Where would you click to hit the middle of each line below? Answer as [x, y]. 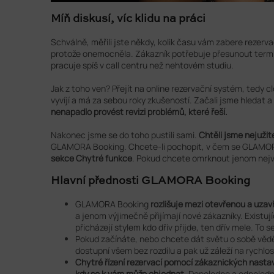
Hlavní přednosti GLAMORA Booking [150, 181]
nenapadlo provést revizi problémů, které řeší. [139, 112]
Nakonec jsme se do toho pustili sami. [125, 135]
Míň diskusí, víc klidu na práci [128, 19]
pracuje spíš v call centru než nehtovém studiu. [142, 65]
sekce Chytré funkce [91, 158]
